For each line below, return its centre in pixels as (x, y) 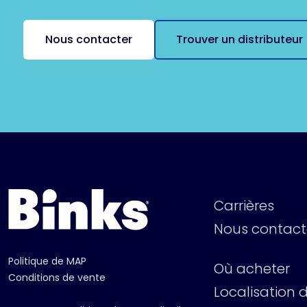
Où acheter (252, 269)
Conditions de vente (57, 278)
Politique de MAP (47, 261)
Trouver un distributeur (240, 40)
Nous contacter (89, 40)
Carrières (244, 206)
